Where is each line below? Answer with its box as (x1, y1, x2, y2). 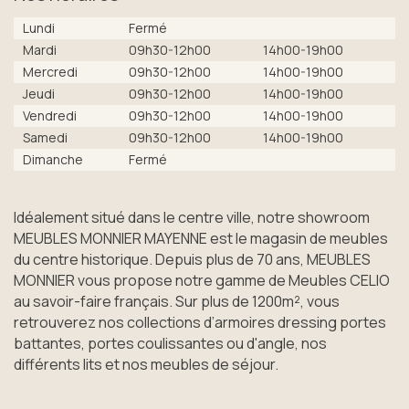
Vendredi (23, 106, 77, 124)
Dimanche (23, 150, 83, 168)
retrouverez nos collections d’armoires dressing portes (14, 311, 386, 332)
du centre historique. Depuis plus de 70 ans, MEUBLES (14, 248, 371, 269)
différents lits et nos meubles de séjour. (14, 353, 278, 374)
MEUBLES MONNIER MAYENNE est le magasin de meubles (14, 227, 388, 248)
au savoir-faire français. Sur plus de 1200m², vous (14, 290, 340, 311)
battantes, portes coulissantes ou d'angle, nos (14, 332, 327, 353)
